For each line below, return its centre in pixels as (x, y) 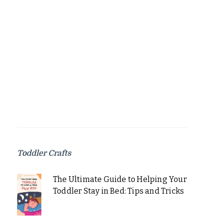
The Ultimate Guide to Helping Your (120, 180)
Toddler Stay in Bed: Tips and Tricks (118, 191)
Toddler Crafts (44, 154)
